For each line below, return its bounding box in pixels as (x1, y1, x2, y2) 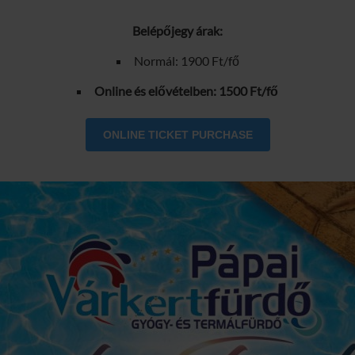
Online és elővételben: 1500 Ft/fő (94, 83, 278, 98)
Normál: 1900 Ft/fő (133, 53, 239, 68)
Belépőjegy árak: (132, 23, 223, 38)
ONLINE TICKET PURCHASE (102, 128, 253, 141)
